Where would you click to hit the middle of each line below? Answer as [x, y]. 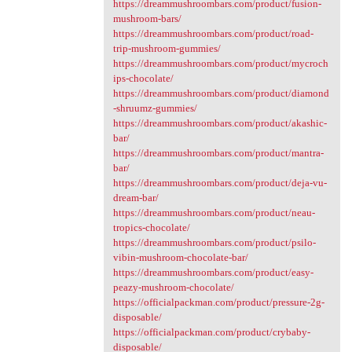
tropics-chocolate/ [151, 227]
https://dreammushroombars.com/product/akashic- [220, 123]
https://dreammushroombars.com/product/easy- [213, 272]
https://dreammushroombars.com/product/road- [213, 33]
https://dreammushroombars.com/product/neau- [214, 213]
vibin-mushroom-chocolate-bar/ [180, 257]
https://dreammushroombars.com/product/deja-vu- [220, 183]
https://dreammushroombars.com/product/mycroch [220, 63]
